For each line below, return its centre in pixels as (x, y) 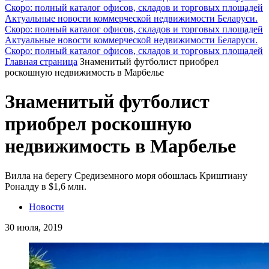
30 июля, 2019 (34, 227)
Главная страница (41, 61)
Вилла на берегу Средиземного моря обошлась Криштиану (126, 175)
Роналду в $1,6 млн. (46, 186)
